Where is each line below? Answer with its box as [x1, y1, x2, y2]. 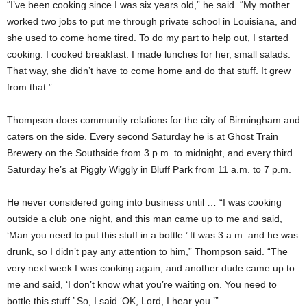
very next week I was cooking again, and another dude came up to [7, 262, 295, 273]
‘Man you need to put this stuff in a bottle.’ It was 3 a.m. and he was [7, 229, 298, 241]
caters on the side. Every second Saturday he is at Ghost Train [7, 130, 278, 142]
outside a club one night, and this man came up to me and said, [7, 212, 282, 224]
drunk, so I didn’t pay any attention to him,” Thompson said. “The [7, 245, 288, 257]
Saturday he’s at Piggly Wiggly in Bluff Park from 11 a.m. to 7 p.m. [7, 163, 291, 175]
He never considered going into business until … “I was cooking [7, 196, 282, 208]
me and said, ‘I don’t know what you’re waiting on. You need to [7, 278, 277, 290]
